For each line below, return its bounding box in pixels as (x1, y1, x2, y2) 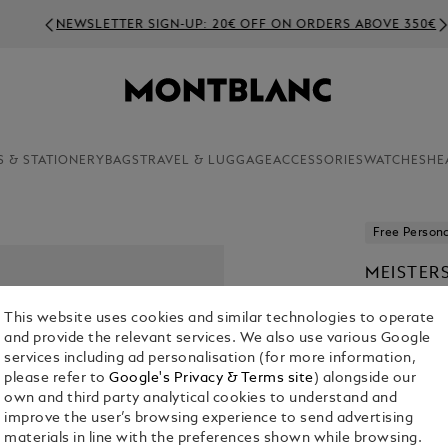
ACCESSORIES (272, 155, 364, 167)
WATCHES (363, 155, 427, 167)
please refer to (4, 372, 110, 386)
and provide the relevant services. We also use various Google (4, 332, 431, 346)
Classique (376, 385, 442, 400)
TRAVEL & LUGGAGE (139, 155, 273, 167)
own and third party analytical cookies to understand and (4, 392, 398, 406)
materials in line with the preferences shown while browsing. (4, 432, 423, 446)
